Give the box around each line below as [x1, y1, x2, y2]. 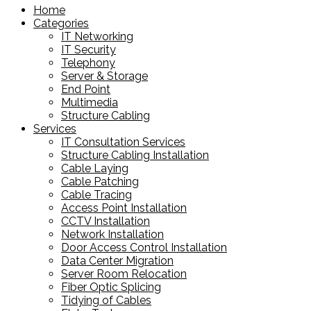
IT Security [61, 42, 116, 56]
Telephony [61, 56, 115, 69]
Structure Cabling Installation [61, 148, 209, 162]
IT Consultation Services [61, 135, 185, 149]
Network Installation [61, 227, 164, 241]
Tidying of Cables [61, 293, 151, 307]
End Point [61, 82, 110, 96]
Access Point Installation [61, 201, 187, 215]
